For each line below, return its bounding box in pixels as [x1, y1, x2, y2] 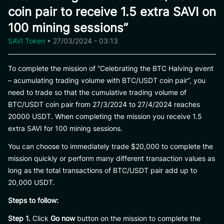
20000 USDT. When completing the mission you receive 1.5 [8, 112, 202, 120]
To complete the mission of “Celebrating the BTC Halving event [8, 64, 213, 72]
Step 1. [8, 214, 30, 222]
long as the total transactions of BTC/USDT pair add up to [8, 166, 197, 174]
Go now [50, 214, 75, 222]
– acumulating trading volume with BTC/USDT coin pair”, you [8, 76, 205, 84]
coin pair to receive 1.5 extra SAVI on [8, 4, 216, 19]
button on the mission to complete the [75, 214, 200, 222]
